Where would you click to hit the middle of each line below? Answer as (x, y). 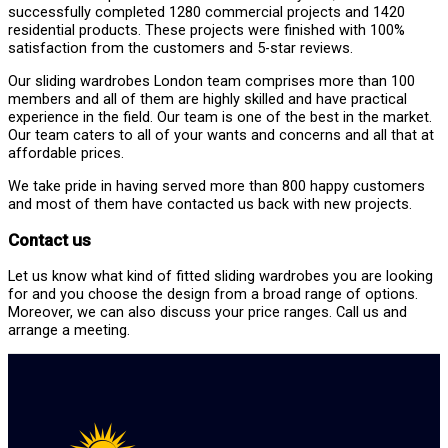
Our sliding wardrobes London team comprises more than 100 (211, 81)
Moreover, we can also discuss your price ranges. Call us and (207, 311)
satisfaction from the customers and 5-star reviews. (180, 48)
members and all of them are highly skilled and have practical (207, 99)
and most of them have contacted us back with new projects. (210, 203)
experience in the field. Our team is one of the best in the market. (220, 117)
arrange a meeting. (69, 329)
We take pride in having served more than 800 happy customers (216, 185)
